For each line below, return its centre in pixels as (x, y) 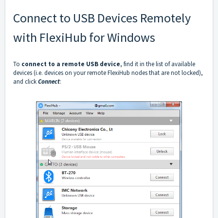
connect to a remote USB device (71, 64)
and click (26, 82)
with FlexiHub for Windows (84, 37)
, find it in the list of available (158, 64)
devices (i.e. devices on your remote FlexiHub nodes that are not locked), (108, 73)
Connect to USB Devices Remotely (102, 18)
